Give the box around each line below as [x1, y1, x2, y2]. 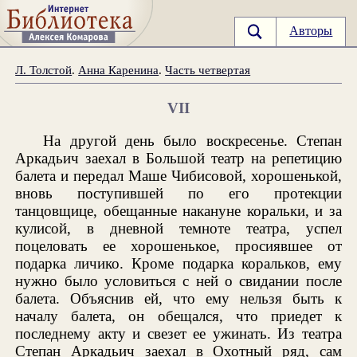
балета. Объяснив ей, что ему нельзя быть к [15, 289, 342, 307]
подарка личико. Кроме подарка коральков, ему [15, 254, 342, 272]
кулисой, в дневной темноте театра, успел [15, 219, 342, 237]
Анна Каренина [78, 62, 159, 76]
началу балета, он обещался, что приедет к [15, 307, 342, 324]
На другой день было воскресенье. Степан [43, 131, 342, 149]
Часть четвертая [165, 62, 251, 76]
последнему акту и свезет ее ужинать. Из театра [15, 324, 342, 342]
